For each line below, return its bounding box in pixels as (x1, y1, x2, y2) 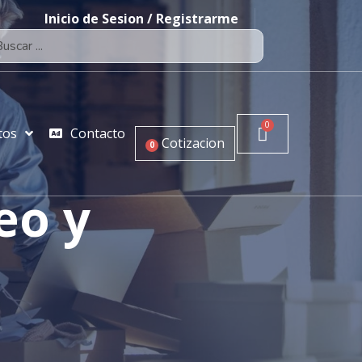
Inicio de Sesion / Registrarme (44, 10, 238, 27)
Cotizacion (162, 134, 225, 153)
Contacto (70, 124, 126, 143)
